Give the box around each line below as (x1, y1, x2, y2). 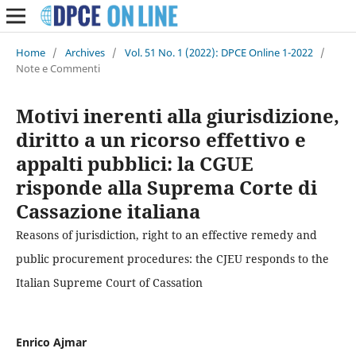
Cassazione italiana (15, 197, 200, 224)
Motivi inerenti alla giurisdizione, (15, 102, 339, 129)
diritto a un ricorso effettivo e (15, 126, 306, 153)
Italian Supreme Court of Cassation (15, 274, 203, 290)
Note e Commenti (15, 60, 100, 75)
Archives (64, 44, 105, 60)
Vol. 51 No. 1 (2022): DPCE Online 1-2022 (124, 44, 313, 60)
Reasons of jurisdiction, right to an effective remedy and (15, 226, 317, 242)
